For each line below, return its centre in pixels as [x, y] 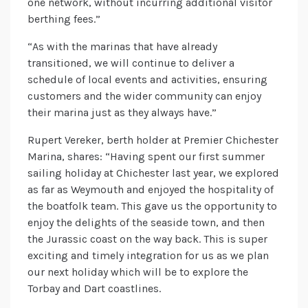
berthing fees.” [64, 19]
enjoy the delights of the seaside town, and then [146, 223]
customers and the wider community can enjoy [144, 96]
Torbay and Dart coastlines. [94, 289]
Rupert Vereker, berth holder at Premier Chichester [153, 140]
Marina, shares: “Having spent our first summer [146, 157]
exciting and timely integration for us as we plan [148, 256]
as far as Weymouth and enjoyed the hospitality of [151, 190]
